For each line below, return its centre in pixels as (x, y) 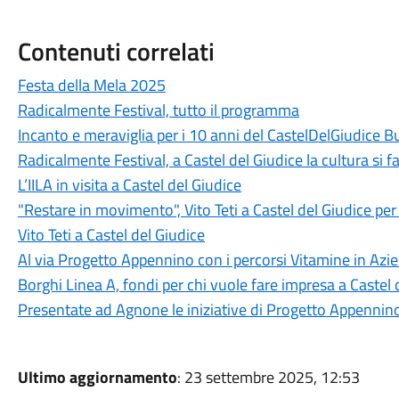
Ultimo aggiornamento (97, 377)
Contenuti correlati (116, 51)
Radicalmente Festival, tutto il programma (158, 110)
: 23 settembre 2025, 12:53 (268, 377)
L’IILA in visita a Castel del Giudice (129, 185)
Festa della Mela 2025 (91, 85)
